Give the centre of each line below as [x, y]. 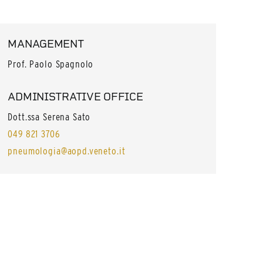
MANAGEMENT [46, 43]
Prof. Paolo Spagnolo [51, 64]
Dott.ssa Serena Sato [49, 117]
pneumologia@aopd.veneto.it [67, 151]
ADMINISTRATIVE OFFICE [75, 97]
